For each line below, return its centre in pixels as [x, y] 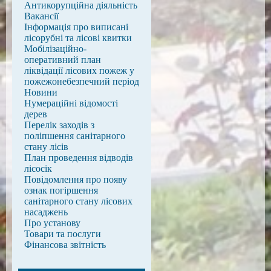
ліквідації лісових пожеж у [79, 70]
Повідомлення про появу [76, 179]
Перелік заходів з [59, 125]
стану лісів [46, 147]
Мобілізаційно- [55, 49]
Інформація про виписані [76, 27]
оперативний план [63, 60]
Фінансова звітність [65, 245]
